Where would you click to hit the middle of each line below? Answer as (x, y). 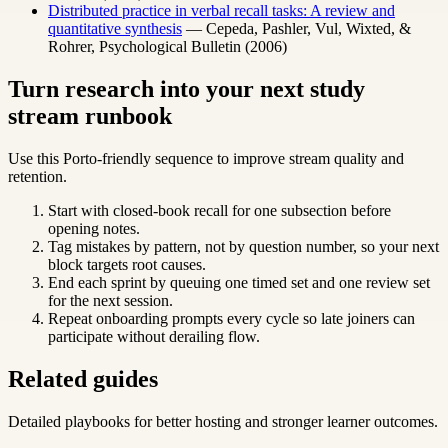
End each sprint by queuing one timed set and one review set (239, 282)
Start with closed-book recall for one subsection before (219, 210)
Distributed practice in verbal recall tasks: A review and (221, 11)
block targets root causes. (127, 264)
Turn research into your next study (186, 89)
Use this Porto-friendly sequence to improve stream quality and (206, 158)
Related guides (83, 378)
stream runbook (90, 116)
